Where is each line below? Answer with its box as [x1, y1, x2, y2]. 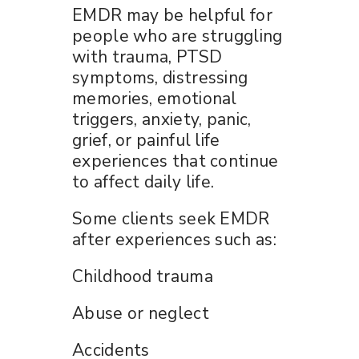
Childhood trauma [72, 264, 213, 288]
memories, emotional [72, 87, 237, 110]
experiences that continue [72, 149, 279, 172]
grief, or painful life [72, 128, 220, 151]
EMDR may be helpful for [72, 3, 272, 26]
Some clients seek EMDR [72, 207, 270, 230]
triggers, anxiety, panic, [72, 107, 252, 131]
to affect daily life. [72, 170, 215, 193]
